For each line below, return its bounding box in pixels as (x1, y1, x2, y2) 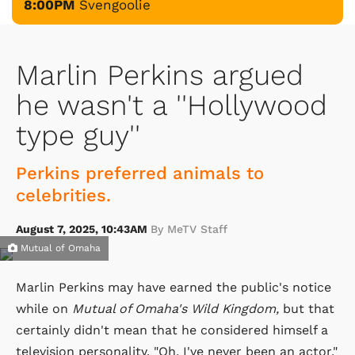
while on (16, 300, 72, 316)
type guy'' (16, 118, 140, 152)
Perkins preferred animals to (16, 162, 264, 183)
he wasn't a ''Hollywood (16, 88, 327, 122)
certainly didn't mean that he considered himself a (16, 322, 328, 338)
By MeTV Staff (151, 222, 227, 235)
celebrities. (16, 185, 111, 205)
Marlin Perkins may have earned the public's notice (16, 279, 331, 295)
